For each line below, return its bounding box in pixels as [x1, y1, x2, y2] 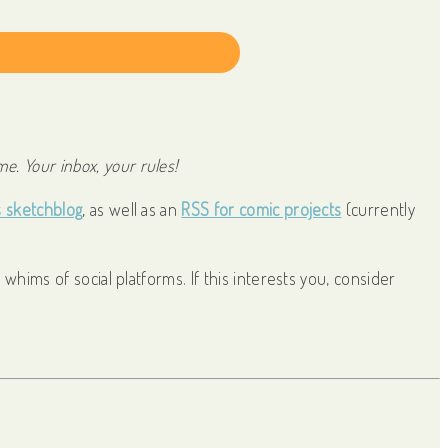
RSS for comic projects [181, 197, 342, 220]
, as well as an [82, 197, 182, 220]
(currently [341, 197, 415, 220]
